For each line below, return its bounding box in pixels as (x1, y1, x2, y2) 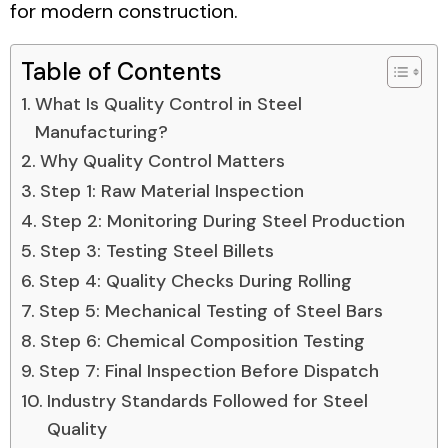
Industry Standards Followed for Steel (46, 388, 368, 413)
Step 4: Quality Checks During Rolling (38, 268, 352, 293)
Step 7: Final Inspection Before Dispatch (38, 358, 379, 383)
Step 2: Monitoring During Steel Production (40, 208, 405, 233)
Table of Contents (21, 55, 222, 87)
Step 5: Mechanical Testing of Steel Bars (38, 298, 383, 323)
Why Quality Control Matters (39, 148, 285, 173)
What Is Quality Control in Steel (34, 91, 302, 116)
